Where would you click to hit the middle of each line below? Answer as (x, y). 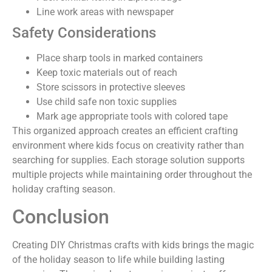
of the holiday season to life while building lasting (118, 260)
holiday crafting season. (64, 189)
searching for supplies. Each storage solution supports (128, 160)
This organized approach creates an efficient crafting (125, 131)
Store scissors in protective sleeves (111, 87)
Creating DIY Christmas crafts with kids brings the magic (133, 245)
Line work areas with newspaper (105, 12)
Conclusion (61, 217)
